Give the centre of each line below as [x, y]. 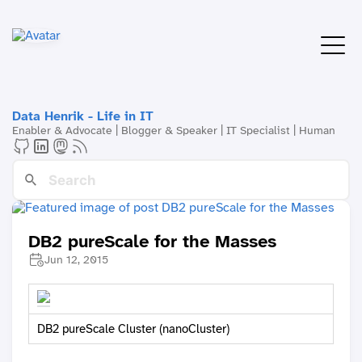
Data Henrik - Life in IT [83, 116]
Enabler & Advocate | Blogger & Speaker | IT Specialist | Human [174, 130]
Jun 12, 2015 [76, 260]
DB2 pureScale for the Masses [152, 242]
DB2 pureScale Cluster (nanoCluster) [133, 329]
